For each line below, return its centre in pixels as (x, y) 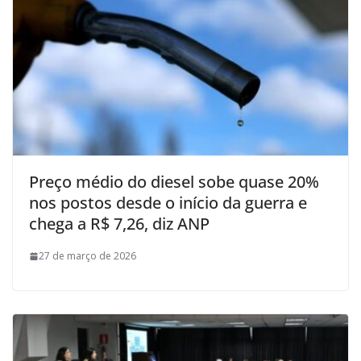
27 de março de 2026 (87, 256)
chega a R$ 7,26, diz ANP (119, 224)
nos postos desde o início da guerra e (168, 203)
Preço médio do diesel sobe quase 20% (174, 182)
